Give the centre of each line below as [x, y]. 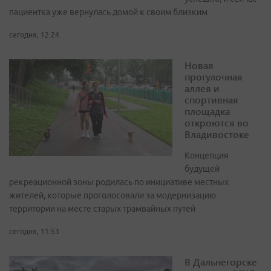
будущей [202, 169]
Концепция [207, 156]
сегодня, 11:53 [34, 232]
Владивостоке [217, 134]
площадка [207, 111]
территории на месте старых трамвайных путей [102, 209]
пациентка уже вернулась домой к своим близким [108, 12]
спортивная [211, 100]
